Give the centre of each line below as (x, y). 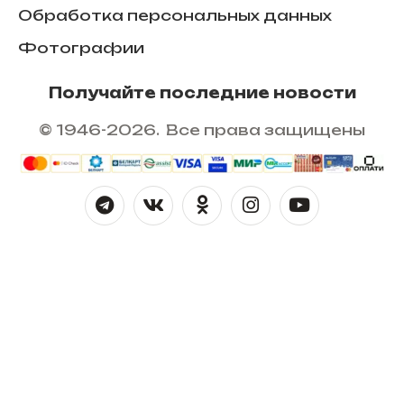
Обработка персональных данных (175, 16)
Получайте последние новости (202, 93)
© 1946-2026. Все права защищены (202, 129)
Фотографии (81, 48)
